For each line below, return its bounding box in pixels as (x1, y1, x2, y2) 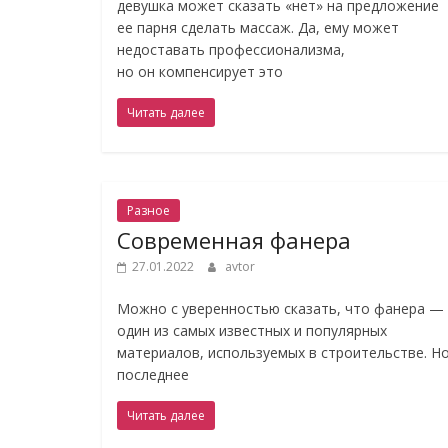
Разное (127, 202, 170, 219)
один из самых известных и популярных (117, 321, 387, 340)
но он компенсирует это (117, 62, 283, 81)
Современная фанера (117, 225, 351, 255)
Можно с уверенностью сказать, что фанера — (117, 299, 444, 318)
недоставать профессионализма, (117, 40, 345, 59)
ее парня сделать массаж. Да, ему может (117, 18, 399, 37)
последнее (117, 365, 189, 384)
